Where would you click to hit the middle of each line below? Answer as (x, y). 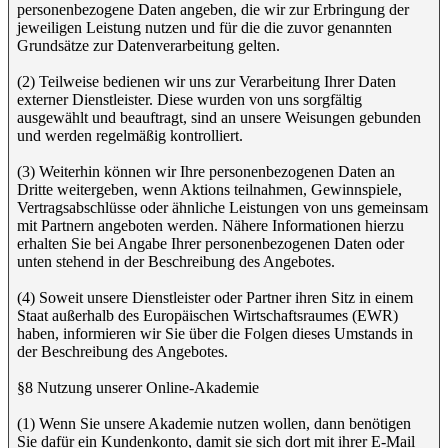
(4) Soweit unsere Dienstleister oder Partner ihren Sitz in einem (215, 297)
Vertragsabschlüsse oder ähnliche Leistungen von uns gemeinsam (222, 207)
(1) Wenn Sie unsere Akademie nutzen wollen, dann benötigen (214, 423)
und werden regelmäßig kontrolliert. (130, 135)
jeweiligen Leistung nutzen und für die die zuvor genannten (204, 27)
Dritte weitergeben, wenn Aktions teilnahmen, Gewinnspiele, (209, 189)
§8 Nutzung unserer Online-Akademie (138, 387)
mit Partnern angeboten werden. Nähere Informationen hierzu (210, 225)
